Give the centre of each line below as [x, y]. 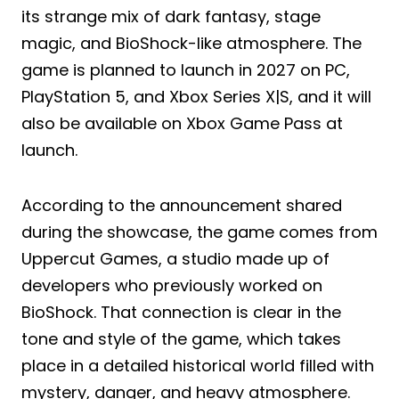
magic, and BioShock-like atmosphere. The [191, 43]
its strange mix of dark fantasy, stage [171, 16]
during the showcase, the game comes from [199, 232]
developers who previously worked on [172, 285]
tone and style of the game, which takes [181, 338]
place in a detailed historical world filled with [198, 365]
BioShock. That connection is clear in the [181, 312]
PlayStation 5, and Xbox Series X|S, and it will [196, 96]
